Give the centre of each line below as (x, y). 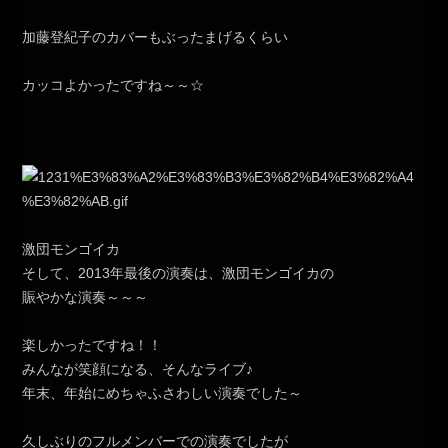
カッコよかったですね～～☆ (113, 85)
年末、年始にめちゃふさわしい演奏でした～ (162, 393)
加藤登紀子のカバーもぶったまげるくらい (155, 37)
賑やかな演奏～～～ (85, 297)
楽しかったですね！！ (92, 345)
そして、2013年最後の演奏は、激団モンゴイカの (178, 273)
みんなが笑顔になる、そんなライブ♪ (138, 369)
